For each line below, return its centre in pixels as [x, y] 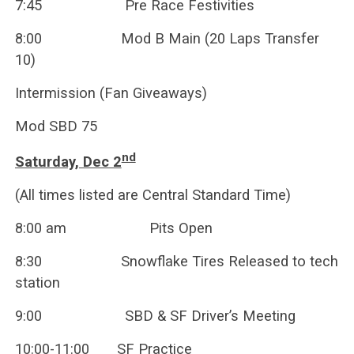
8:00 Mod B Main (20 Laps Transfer [167, 38]
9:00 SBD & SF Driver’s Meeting [155, 315]
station [37, 282]
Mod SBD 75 [56, 126]
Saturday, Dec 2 [68, 161]
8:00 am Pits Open [113, 228]
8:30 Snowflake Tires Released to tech [176, 261]
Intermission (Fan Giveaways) [111, 92]
